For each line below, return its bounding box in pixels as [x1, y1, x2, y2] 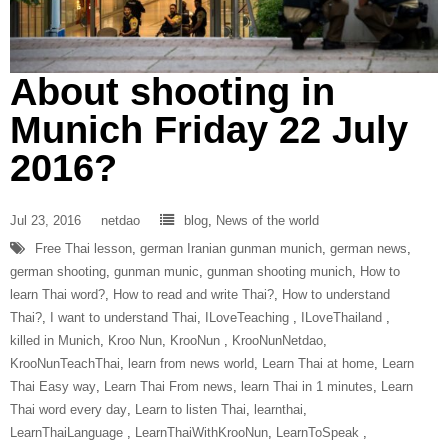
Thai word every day [10, 402, 127, 418]
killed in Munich [10, 333, 100, 349]
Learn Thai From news [104, 379, 233, 395]
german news [330, 241, 407, 257]
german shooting [10, 264, 106, 280]
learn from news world [128, 356, 254, 372]
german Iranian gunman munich [140, 241, 322, 257]
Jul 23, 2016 [10, 213, 81, 229]
